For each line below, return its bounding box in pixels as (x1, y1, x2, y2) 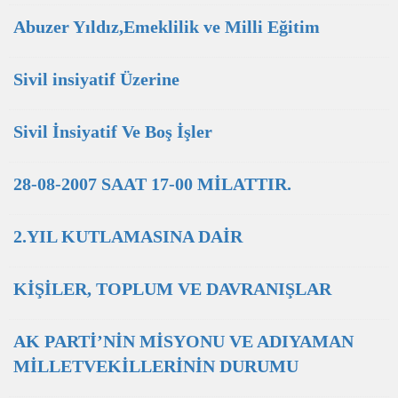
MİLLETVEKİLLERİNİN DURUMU (13, 356, 298, 376)
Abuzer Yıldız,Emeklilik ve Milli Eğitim (13, 17, 320, 36)
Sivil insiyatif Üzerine (13, 69, 179, 89)
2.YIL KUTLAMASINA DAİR (13, 227, 243, 246)
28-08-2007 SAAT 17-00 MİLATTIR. (13, 174, 291, 194)
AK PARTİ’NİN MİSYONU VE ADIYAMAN (13, 331, 354, 351)
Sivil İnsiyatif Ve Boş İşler (13, 122, 212, 141)
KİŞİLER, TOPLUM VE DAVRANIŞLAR (13, 279, 331, 298)
